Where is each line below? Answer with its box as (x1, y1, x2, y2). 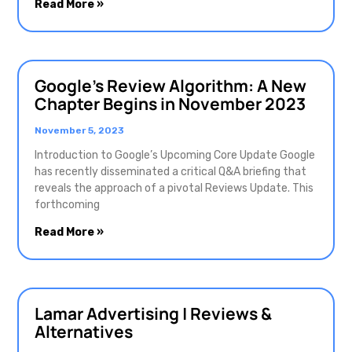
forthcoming (35, 198, 100, 212)
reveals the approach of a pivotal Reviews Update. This (35, 181, 313, 196)
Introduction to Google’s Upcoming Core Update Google (35, 148, 315, 163)
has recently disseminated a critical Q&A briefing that (35, 165, 306, 179)
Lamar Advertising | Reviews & (35, 302, 272, 325)
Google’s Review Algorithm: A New (35, 75, 306, 97)
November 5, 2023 (35, 125, 124, 137)
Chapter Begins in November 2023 (35, 93, 306, 115)
